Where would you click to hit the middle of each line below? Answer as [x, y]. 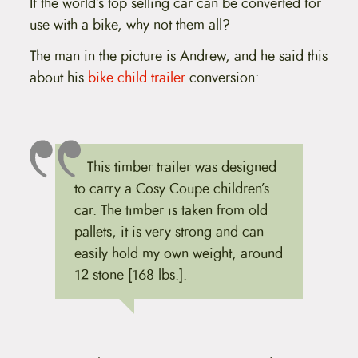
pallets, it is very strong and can [169, 232]
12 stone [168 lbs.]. [130, 275]
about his [58, 78]
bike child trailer [136, 78]
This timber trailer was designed [181, 167]
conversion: [222, 78]
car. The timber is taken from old [171, 211]
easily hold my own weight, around [178, 254]
